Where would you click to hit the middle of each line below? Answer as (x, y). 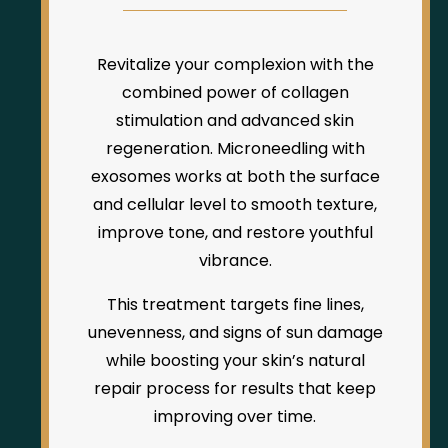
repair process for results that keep (235, 389)
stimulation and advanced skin (235, 121)
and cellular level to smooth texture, (235, 205)
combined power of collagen (235, 93)
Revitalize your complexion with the (235, 65)
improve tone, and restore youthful (235, 233)
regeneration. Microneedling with (235, 149)
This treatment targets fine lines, (235, 305)
